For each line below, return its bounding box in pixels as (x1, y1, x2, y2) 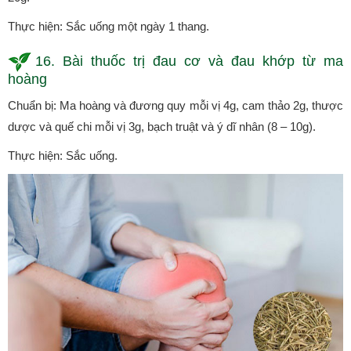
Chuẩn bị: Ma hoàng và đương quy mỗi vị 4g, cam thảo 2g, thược (8, 98, 343, 112)
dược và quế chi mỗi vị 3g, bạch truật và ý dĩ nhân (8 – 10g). (8, 119, 316, 133)
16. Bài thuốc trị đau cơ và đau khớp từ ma (35, 53, 343, 70)
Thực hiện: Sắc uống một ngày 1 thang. (8, 19, 209, 33)
